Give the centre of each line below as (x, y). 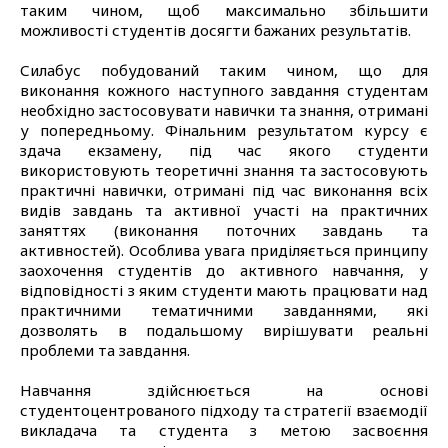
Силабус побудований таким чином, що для (224, 69)
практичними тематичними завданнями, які (224, 309)
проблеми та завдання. (105, 349)
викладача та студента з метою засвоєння (224, 429)
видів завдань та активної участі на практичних (224, 209)
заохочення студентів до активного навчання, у (224, 269)
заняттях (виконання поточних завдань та (224, 229)
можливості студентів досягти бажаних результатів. (215, 29)
